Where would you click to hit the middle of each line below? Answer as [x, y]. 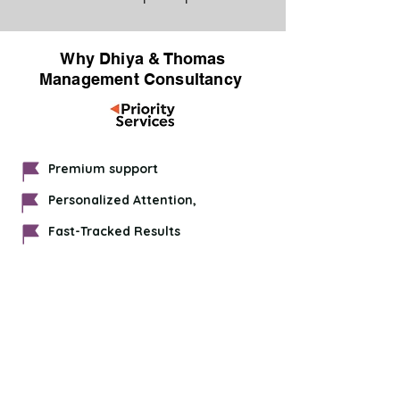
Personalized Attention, [122, 200]
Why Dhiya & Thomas [143, 58]
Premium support [103, 169]
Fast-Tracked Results [114, 231]
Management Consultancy [140, 79]
